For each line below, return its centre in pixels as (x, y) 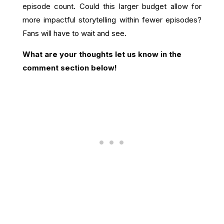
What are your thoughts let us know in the (102, 54)
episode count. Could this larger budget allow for (112, 6)
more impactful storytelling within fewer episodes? (112, 20)
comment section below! (69, 68)
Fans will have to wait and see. (74, 33)
